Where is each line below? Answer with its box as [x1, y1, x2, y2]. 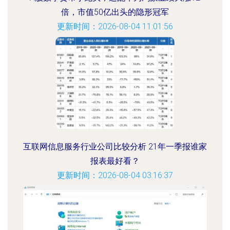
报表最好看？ [90, 156, 140, 166]
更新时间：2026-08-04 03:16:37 [57, 170, 173, 180]
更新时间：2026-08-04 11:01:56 [57, 22, 173, 31]
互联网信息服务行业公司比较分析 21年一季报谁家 [23, 142, 207, 151]
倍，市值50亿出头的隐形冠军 [61, 7, 169, 17]
